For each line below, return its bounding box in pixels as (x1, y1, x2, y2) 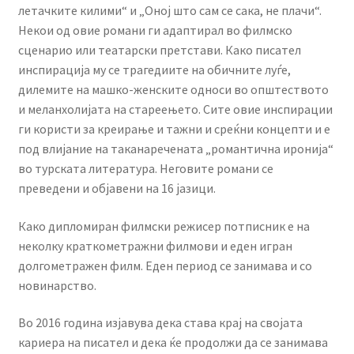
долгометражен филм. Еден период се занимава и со (17, 257, 312, 273)
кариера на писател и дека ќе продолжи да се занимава (17, 334, 328, 351)
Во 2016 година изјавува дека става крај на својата (17, 314, 303, 331)
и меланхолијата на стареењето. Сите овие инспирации (17, 101, 333, 118)
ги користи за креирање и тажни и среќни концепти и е (17, 121, 330, 137)
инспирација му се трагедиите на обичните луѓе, (17, 62, 291, 78)
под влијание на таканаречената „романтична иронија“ (17, 141, 333, 157)
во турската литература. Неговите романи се (17, 160, 273, 177)
